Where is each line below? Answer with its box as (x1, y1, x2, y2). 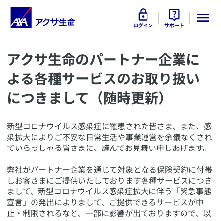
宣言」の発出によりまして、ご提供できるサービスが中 (7, 196, 204, 208)
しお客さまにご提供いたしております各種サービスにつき (7, 174, 212, 186)
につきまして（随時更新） (7, 87, 172, 107)
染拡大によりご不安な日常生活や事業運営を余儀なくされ (7, 131, 212, 143)
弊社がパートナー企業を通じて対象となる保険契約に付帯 (7, 163, 212, 175)
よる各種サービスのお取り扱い (7, 68, 200, 88)
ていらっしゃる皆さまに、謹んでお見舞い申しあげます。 (7, 142, 211, 153)
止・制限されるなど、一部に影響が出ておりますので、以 (7, 207, 211, 219)
